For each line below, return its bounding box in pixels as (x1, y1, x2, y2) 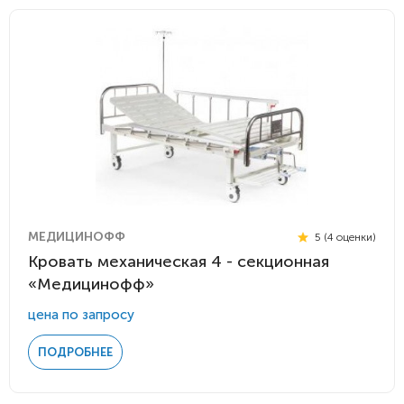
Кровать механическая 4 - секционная (28, 252, 329, 271)
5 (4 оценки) (312, 230, 376, 243)
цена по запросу (28, 307, 134, 323)
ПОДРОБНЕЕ (38, 345, 113, 359)
